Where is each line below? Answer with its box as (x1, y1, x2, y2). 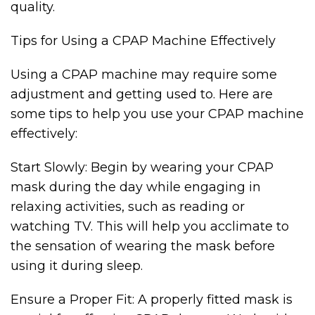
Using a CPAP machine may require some (11, 67, 277, 82)
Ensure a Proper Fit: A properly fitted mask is (11, 292, 292, 307)
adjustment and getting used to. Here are (11, 86, 273, 102)
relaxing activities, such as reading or (11, 199, 245, 214)
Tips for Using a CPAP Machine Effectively (11, 33, 276, 49)
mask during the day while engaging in (11, 179, 261, 195)
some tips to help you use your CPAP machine (11, 106, 304, 122)
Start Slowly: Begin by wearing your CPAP (11, 160, 274, 175)
